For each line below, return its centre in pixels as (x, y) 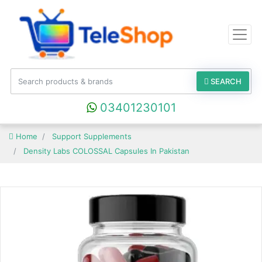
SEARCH (225, 82)
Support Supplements (92, 137)
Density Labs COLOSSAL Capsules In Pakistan (106, 151)
